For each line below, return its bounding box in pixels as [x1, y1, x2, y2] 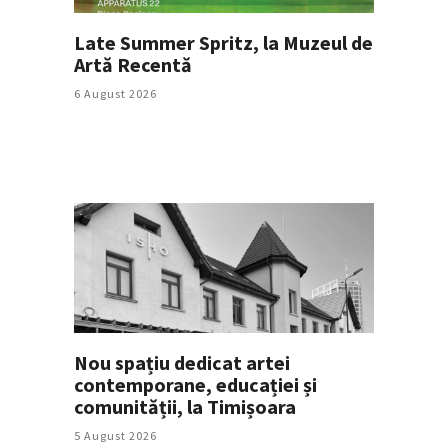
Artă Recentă [74, 52, 192, 78]
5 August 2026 [74, 428, 157, 444]
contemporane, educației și [74, 372, 317, 398]
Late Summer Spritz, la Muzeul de [74, 30, 373, 56]
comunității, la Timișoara [74, 394, 296, 420]
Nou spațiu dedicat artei [74, 350, 290, 376]
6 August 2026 [74, 86, 157, 102]
